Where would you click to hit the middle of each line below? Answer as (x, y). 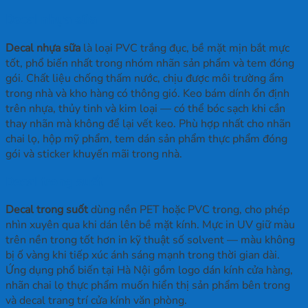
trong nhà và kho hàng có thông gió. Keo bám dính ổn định (147, 93)
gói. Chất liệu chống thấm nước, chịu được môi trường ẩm (145, 78)
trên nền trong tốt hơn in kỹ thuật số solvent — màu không (150, 240)
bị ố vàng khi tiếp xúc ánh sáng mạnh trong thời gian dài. (143, 255)
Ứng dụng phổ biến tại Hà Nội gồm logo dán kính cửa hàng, (149, 271)
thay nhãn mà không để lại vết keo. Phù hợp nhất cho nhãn (148, 123)
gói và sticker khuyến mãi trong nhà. (94, 154)
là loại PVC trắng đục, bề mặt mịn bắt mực (185, 48)
